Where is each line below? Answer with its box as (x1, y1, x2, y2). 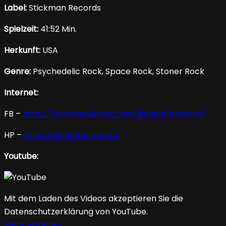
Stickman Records (27, 2, 101, 14)
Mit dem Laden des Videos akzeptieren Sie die (4, 193, 183, 205)
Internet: (4, 87, 38, 99)
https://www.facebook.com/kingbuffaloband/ (23, 108, 206, 120)
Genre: (4, 66, 31, 78)
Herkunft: (4, 44, 40, 56)
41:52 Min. (38, 23, 77, 35)
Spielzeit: (4, 23, 38, 35)
